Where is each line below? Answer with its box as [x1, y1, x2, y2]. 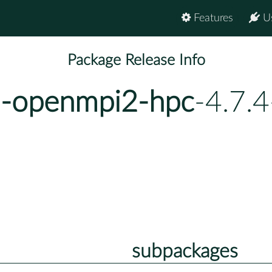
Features [191, 13, 233, 24]
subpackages [131, 241, 238, 261]
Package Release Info [67, 53, 205, 69]
